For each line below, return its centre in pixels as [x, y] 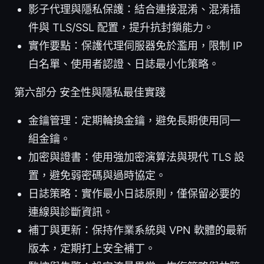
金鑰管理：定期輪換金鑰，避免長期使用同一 [134, 120]
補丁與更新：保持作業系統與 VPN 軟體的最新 [138, 230]
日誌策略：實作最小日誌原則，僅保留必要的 [134, 193]
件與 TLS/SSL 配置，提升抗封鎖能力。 [121, 27]
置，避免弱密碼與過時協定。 [97, 175]
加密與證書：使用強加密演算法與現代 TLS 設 [136, 157]
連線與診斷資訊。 [71, 212]
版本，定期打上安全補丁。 [92, 248]
